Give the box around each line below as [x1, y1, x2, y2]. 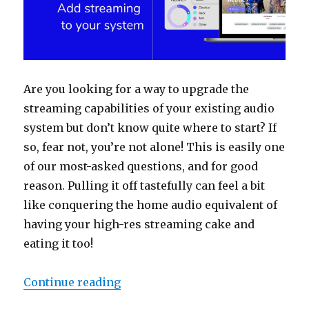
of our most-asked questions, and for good [23, 159, 259, 174]
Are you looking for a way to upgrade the [23, 82, 250, 97]
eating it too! [23, 237, 94, 251]
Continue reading [23, 275, 121, 290]
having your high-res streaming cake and [23, 217, 255, 232]
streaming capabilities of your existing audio [23, 101, 275, 116]
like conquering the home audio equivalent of [23, 198, 278, 212]
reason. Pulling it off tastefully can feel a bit [23, 179, 266, 193]
